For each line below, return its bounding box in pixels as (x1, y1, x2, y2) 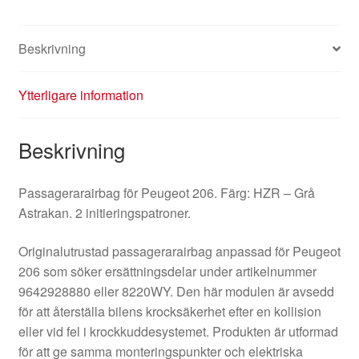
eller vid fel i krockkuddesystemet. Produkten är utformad (18, 321, 338, 341)
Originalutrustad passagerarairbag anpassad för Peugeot (18, 241, 341, 260)
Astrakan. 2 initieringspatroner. (18, 203, 191, 222)
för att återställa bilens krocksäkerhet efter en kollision (18, 301, 321, 321)
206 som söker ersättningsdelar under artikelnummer (18, 261, 317, 280)
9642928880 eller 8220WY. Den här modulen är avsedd (18, 281, 334, 301)
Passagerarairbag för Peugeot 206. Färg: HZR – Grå (18, 183, 315, 202)
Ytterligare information (18, 86, 143, 105)
